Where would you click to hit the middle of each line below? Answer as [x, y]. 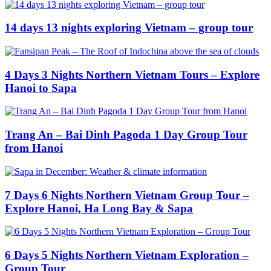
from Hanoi [34, 148]
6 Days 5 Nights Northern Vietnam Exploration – [127, 255]
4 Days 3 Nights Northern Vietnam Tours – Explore [132, 74]
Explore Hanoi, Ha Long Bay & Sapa [99, 208]
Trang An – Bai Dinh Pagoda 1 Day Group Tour [126, 135]
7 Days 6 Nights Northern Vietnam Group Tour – [127, 195]
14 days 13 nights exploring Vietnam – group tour [129, 28]
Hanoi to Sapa [41, 88]
